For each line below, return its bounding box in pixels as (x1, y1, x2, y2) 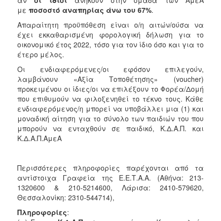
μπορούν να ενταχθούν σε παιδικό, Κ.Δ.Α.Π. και (17, 123, 204, 133)
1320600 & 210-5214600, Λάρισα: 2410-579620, (17, 182, 204, 192)
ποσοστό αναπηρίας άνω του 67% (29, 4, 151, 15)
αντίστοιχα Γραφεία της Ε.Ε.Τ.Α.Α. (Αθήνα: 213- (17, 172, 204, 183)
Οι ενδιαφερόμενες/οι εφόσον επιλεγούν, (17, 64, 204, 74)
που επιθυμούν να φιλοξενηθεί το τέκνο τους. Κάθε (17, 93, 204, 104)
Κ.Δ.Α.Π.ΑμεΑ (17, 133, 62, 143)
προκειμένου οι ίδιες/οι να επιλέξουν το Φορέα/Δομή (17, 83, 204, 94)
